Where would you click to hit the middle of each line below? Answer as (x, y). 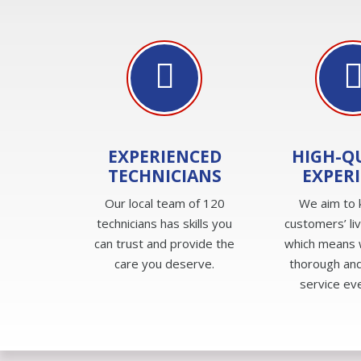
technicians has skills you (164, 223)
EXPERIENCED (164, 156)
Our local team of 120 (164, 203)
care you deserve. (164, 263)
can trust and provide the (164, 243)
